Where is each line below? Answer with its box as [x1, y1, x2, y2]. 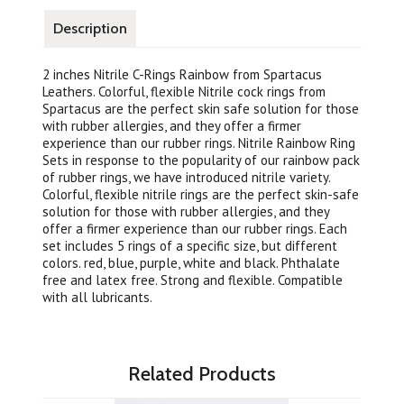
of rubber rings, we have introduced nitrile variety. [42, 169, 331, 186]
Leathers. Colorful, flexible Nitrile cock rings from [42, 83, 326, 100]
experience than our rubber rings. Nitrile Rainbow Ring [42, 134, 356, 151]
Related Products [128, 362, 276, 386]
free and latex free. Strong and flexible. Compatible [42, 271, 344, 289]
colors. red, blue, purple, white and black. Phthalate [42, 254, 341, 271]
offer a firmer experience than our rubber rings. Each [42, 220, 348, 237]
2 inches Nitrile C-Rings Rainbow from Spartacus [42, 66, 323, 83]
